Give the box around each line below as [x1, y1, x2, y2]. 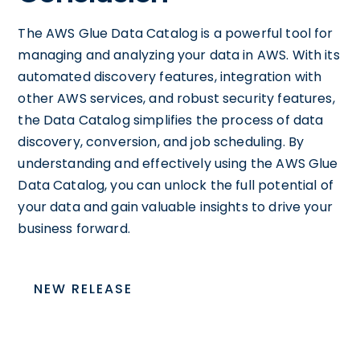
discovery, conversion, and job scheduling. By [18, 132, 305, 151]
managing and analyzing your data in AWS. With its [18, 45, 340, 64]
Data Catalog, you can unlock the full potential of [18, 175, 333, 194]
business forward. [18, 219, 130, 238]
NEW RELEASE [34, 279, 133, 298]
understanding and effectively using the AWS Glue [18, 153, 338, 173]
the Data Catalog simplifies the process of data [18, 110, 324, 129]
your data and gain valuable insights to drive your [18, 197, 333, 216]
